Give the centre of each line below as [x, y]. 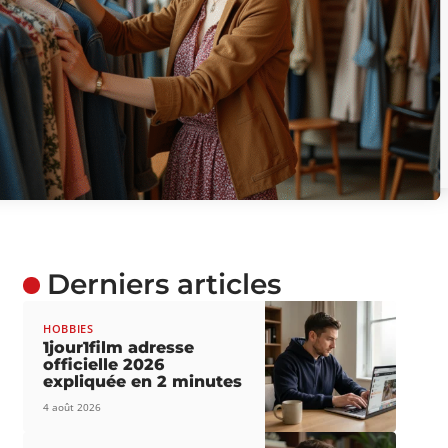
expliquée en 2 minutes [142, 382]
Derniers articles [163, 284]
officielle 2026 [103, 365]
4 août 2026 [71, 407]
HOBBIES [68, 329]
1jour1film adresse [118, 348]
